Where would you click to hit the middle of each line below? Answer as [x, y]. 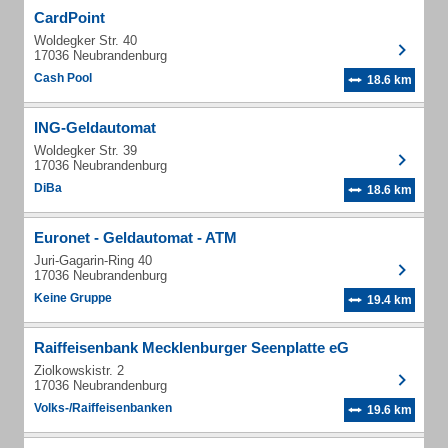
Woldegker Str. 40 [85, 40]
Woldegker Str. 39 [85, 150]
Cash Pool [63, 78]
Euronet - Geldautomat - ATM [135, 237]
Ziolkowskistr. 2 [79, 370]
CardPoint [69, 17]
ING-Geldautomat [95, 127]
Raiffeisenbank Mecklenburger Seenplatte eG [191, 347]
